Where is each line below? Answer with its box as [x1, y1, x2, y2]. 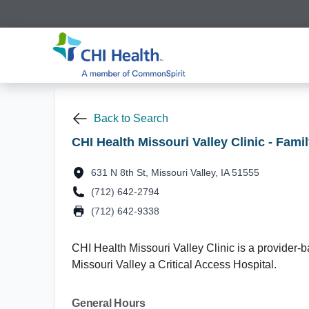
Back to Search [94, 112, 168, 124]
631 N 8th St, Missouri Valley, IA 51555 [91, 167, 259, 178]
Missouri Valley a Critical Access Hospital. [72, 259, 277, 270]
